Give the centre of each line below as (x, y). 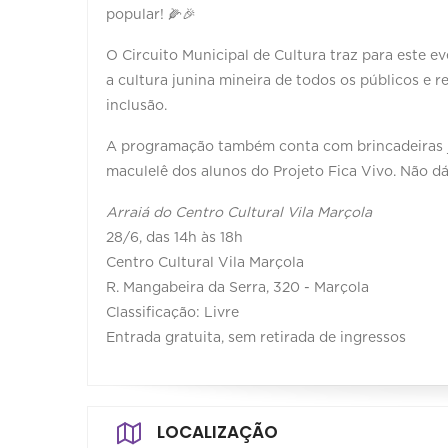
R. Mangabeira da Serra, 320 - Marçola (237, 287)
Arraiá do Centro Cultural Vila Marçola (239, 212)
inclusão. (136, 105)
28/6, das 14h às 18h (174, 237)
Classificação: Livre (172, 312)
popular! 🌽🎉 (151, 14)
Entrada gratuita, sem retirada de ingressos (256, 337)
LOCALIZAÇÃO (217, 431)
